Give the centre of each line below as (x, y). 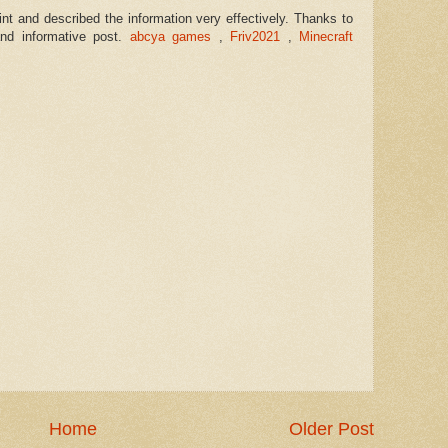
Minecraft (326, 37)
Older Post (331, 428)
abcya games (170, 37)
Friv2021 (255, 37)
